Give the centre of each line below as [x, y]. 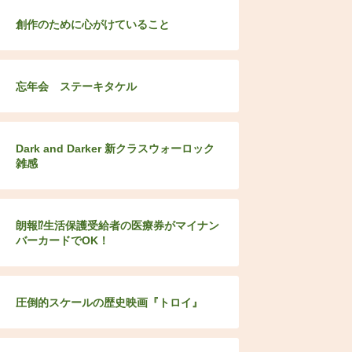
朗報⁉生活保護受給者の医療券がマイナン [117, 225]
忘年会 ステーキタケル [76, 86]
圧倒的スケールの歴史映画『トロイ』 [109, 302]
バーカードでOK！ [62, 240]
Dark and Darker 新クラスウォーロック [115, 148]
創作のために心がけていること [92, 24]
